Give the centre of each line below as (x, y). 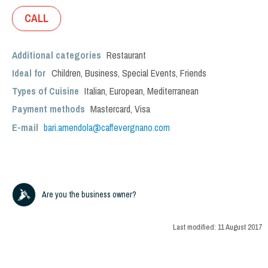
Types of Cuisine (45, 91)
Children (66, 73)
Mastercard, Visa (120, 109)
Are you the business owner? (89, 194)
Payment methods (48, 109)
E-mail (26, 127)
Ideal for (30, 73)
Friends (193, 73)
